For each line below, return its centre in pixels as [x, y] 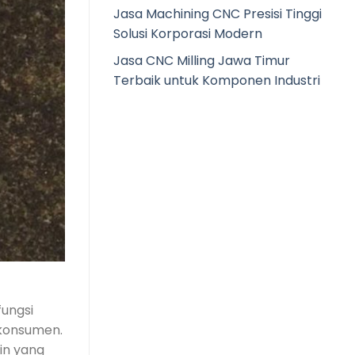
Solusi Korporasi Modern [188, 33]
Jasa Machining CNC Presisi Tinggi [218, 13]
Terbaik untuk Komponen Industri [217, 81]
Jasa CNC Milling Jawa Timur [202, 61]
